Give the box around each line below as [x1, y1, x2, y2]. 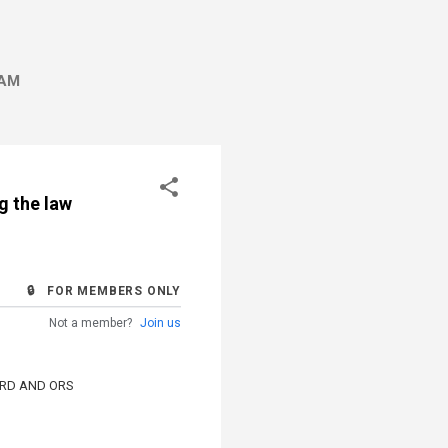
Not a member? [49, 315, 135, 330]
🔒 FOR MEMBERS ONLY [27, 283, 181, 298]
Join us [140, 315, 181, 330]
